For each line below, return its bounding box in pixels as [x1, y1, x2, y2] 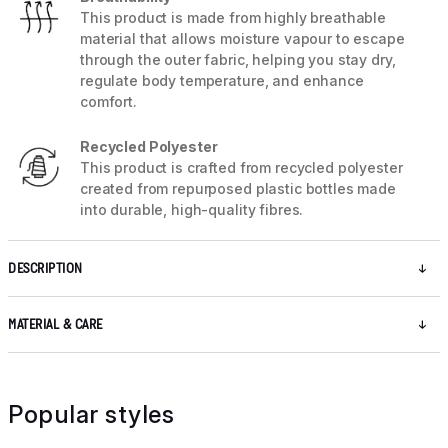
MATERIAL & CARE [8, 317, 103, 333]
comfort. [80, 93, 137, 111]
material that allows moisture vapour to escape [80, 30, 405, 48]
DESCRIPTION [8, 261, 83, 277]
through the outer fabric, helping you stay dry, [80, 51, 396, 69]
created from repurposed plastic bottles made [80, 180, 396, 198]
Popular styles [8, 400, 174, 430]
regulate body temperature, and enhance [80, 72, 364, 90]
